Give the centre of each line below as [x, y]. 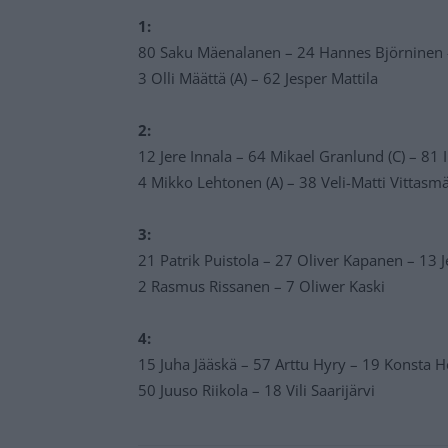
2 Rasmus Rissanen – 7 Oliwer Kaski [261, 285]
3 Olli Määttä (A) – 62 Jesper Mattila [258, 77]
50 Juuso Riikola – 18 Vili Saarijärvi [256, 389]
